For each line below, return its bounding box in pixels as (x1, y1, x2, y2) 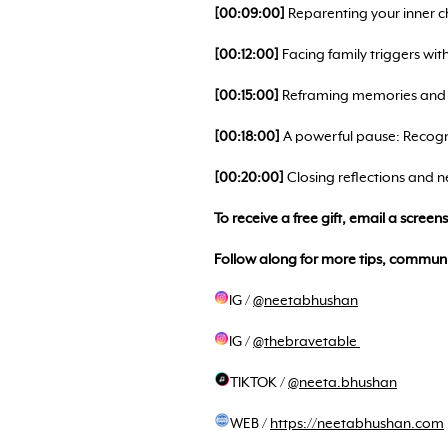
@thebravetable (253, 334, 360, 350)
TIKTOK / (230, 375, 288, 391)
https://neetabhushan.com (270, 416, 444, 432)
